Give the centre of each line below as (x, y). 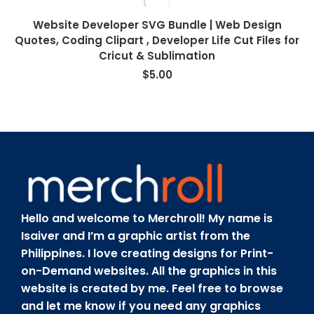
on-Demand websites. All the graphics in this (149, 271)
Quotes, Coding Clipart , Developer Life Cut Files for (157, 40)
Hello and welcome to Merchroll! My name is (147, 218)
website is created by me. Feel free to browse (152, 288)
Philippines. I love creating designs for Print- (147, 253)
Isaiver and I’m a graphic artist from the (136, 236)
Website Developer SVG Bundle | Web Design (157, 25)
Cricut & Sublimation (157, 56)
